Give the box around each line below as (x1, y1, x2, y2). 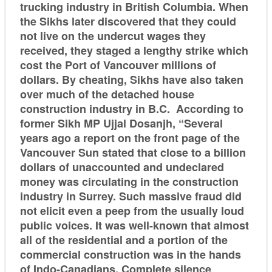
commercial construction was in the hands (19, 246, 241, 262)
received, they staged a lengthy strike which (19, 42, 248, 58)
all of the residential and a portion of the (19, 231, 228, 248)
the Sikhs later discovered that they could (19, 13, 236, 29)
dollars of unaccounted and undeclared (19, 158, 224, 175)
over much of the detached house (19, 86, 194, 102)
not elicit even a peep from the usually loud (19, 202, 244, 219)
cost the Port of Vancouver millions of (19, 56, 216, 73)
